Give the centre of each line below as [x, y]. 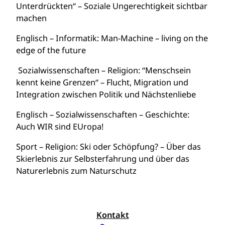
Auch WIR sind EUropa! [60, 127]
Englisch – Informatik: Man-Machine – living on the [112, 38]
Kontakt [113, 215]
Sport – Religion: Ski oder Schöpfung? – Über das [108, 147]
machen [31, 18]
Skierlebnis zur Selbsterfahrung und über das [103, 159]
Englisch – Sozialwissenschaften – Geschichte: [103, 115]
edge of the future [51, 50]
